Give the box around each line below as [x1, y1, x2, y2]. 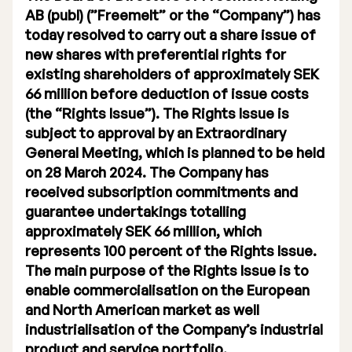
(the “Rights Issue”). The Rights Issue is [25, 104, 289, 122]
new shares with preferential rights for [25, 46, 286, 63]
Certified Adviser [63, 49, 180, 67]
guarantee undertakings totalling [25, 203, 246, 220]
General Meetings [63, 83, 184, 101]
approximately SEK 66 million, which [25, 222, 262, 240]
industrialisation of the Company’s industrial [25, 321, 323, 338]
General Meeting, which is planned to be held [25, 144, 324, 161]
